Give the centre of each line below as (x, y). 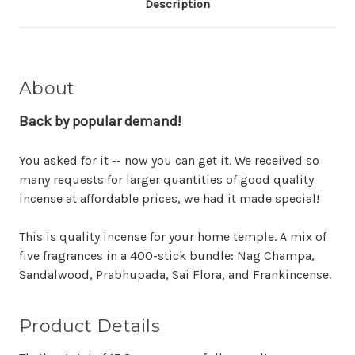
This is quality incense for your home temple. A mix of (173, 237)
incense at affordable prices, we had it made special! (169, 199)
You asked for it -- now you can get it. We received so (169, 161)
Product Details (90, 326)
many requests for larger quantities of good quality (166, 180)
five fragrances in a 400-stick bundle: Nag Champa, (167, 256)
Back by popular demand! (100, 122)
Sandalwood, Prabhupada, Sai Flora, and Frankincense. (175, 275)
